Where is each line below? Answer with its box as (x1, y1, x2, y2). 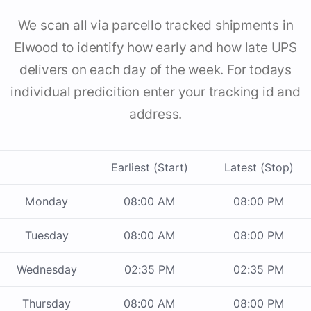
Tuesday (24, 228, 69, 243)
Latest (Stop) (224, 160, 294, 175)
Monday (25, 194, 68, 209)
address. (128, 106, 183, 123)
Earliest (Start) (111, 160, 188, 175)
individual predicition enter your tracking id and (10, 84, 301, 101)
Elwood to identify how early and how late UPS (14, 40, 297, 56)
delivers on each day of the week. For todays (19, 62, 292, 78)
